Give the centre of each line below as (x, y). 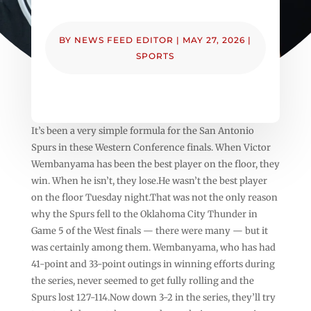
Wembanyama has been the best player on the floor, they (155, 164)
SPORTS (155, 56)
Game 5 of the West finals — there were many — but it (149, 230)
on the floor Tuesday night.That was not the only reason (154, 197)
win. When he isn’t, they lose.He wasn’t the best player (149, 180)
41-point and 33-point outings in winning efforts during (153, 264)
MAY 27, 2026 (214, 40)
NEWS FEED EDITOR (124, 40)
